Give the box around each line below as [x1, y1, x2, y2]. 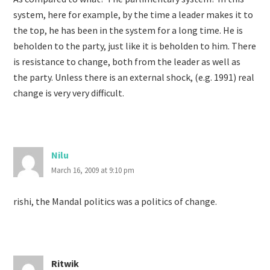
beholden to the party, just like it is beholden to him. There [13, 40, 257, 52]
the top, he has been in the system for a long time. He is [13, 24, 243, 36]
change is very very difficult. [13, 87, 125, 99]
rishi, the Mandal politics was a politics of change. [13, 195, 218, 207]
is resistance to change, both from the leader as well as [13, 55, 241, 67]
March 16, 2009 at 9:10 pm [51, 165, 135, 175]
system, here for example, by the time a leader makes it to [13, 8, 254, 20]
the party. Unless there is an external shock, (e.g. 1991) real [13, 71, 255, 83]
